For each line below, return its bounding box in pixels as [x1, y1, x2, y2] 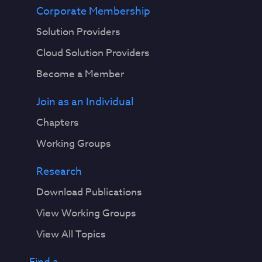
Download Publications [36, 184, 142, 199]
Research [36, 163, 82, 180]
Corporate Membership [36, 3, 150, 19]
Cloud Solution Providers [36, 45, 149, 60]
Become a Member [36, 66, 124, 81]
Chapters [36, 115, 78, 130]
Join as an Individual [36, 94, 133, 110]
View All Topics [36, 226, 105, 242]
